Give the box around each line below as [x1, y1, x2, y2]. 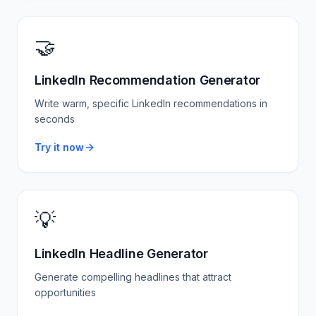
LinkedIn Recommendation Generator [35, 73, 261, 87]
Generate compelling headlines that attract [35, 271, 231, 283]
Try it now [35, 141, 84, 153]
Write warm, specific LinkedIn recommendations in [35, 97, 267, 109]
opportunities [35, 286, 96, 298]
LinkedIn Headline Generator [35, 246, 208, 261]
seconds [35, 113, 75, 125]
